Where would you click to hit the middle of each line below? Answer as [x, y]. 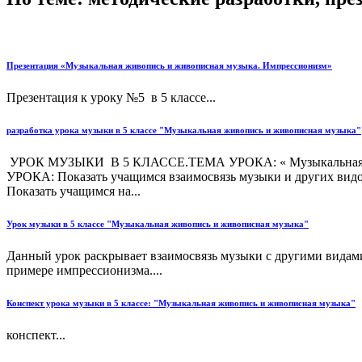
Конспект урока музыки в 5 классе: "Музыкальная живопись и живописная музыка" [181, 303]
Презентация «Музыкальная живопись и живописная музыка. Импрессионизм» [169, 65]
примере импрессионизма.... [84, 270]
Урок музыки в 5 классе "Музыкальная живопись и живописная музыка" [158, 223]
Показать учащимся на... [74, 191]
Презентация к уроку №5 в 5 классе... [111, 97]
